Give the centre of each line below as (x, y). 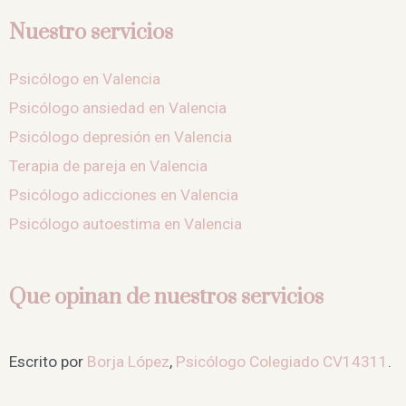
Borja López (128, 362)
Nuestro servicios (91, 32)
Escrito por (48, 362)
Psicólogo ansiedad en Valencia (118, 107)
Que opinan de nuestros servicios (166, 298)
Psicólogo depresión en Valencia (121, 136)
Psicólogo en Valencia (85, 78)
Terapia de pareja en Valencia (108, 165)
